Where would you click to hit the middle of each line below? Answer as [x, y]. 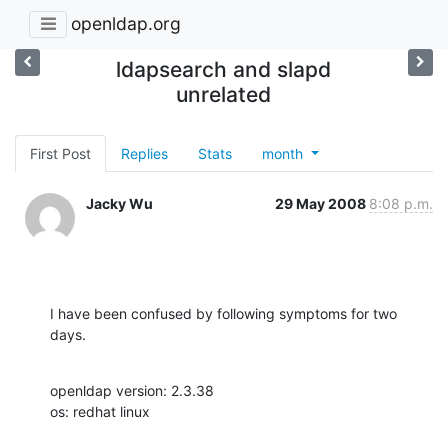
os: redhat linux [100, 411]
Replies [144, 153]
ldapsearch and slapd [224, 69]
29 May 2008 [322, 203]
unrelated [224, 94]
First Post [60, 153]
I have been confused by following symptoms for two [223, 313]
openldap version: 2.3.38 [132, 390]
